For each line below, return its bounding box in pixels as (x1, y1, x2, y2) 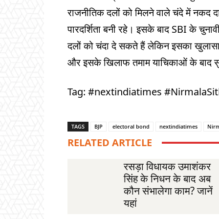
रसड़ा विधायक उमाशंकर (123, 159, 211, 174)
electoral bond (112, 123, 150, 130)
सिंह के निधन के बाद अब (123, 172, 211, 186)
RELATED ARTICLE (67, 136, 152, 149)
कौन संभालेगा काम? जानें (123, 184, 213, 198)
